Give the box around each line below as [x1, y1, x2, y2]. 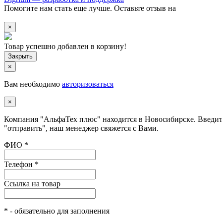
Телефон [4, 160, 35, 168]
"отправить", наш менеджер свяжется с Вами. [4, 123, 159, 132]
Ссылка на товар [4, 179, 60, 188]
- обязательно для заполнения [8, 206, 110, 215]
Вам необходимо [4, 79, 62, 88]
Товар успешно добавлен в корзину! [4, 42, 126, 51]
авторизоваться [62, 79, 113, 88]
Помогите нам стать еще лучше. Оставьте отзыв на [4, 3, 176, 12]
